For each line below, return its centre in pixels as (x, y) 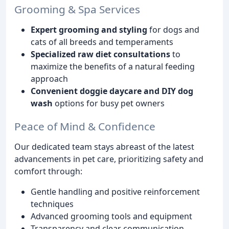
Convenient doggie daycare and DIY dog (112, 91)
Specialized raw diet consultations (100, 54)
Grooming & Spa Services (77, 9)
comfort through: (48, 171)
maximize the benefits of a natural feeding (113, 67)
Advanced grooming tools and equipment (111, 216)
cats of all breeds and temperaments (102, 42)
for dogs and (173, 30)
